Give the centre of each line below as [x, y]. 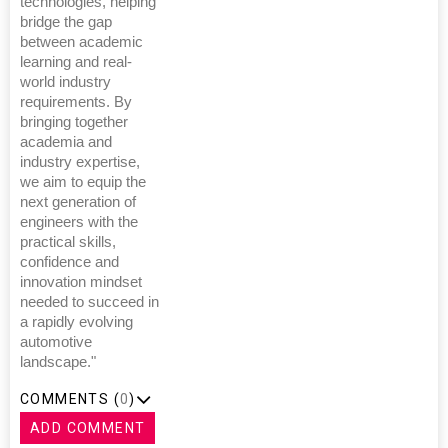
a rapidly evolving [76, 322]
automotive [56, 342]
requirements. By [76, 102]
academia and [66, 142]
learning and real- [76, 62]
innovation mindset [81, 282]
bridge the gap [66, 22]
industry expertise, [80, 162]
